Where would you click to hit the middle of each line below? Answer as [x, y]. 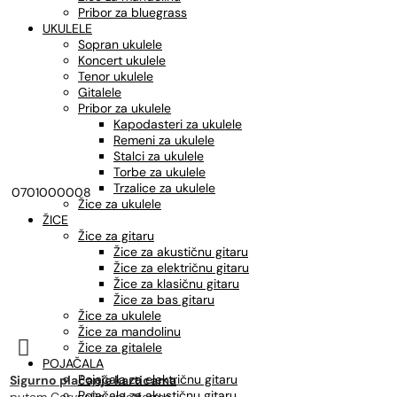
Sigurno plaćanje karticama [93, 380]
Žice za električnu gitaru [181, 268]
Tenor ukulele [116, 76]
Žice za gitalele [120, 347]
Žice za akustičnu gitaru [181, 252]
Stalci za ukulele [159, 156]
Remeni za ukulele [164, 140]
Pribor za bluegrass [132, 12]
